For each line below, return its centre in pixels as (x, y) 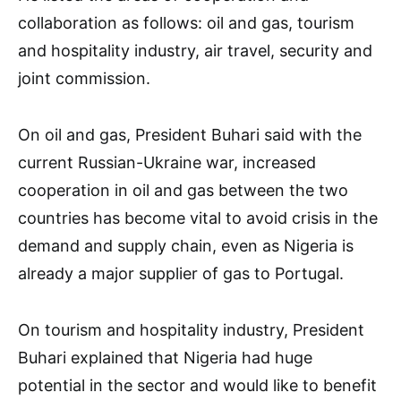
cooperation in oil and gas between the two (183, 190)
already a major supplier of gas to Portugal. (181, 273)
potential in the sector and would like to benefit (197, 385)
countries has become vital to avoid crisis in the (198, 218)
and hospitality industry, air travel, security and (195, 51)
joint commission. (84, 78)
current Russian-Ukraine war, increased (167, 162)
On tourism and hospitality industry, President (191, 330)
